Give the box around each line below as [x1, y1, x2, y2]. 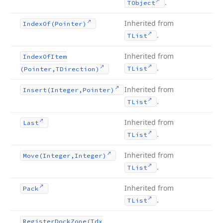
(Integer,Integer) [39, 152, 107, 159]
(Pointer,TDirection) [20, 65, 100, 73]
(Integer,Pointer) [47, 86, 114, 94]
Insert [23, 86, 47, 94]
